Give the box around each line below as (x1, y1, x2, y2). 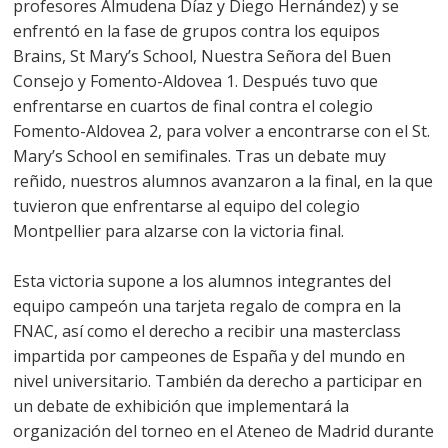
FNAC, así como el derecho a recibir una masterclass (13, 320, 401, 343)
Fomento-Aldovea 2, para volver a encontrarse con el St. (13, 120, 430, 143)
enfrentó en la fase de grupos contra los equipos (13, 20, 380, 43)
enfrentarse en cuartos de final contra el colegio (13, 95, 373, 118)
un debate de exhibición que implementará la (13, 395, 349, 418)
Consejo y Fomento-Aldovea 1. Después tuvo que (13, 70, 378, 93)
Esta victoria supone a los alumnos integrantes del (13, 270, 391, 293)
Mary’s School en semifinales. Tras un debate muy (13, 145, 386, 168)
